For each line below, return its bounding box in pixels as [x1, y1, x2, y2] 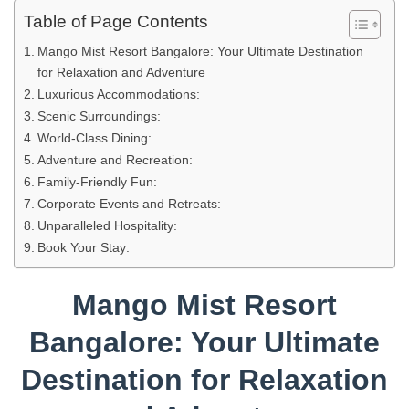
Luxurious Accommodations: [37, 87, 200, 101]
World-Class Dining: [37, 131, 152, 145]
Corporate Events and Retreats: [37, 196, 221, 211]
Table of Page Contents [24, 12, 208, 32]
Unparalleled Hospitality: [37, 218, 177, 233]
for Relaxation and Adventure [37, 65, 205, 79]
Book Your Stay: [37, 240, 130, 255]
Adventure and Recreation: [37, 152, 193, 167]
